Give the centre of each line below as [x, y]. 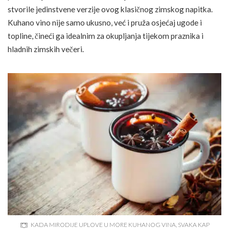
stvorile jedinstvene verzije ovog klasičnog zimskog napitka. [110, 9]
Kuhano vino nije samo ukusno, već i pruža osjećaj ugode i [105, 22]
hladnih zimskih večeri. [46, 49]
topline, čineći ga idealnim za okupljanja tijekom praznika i [106, 36]
